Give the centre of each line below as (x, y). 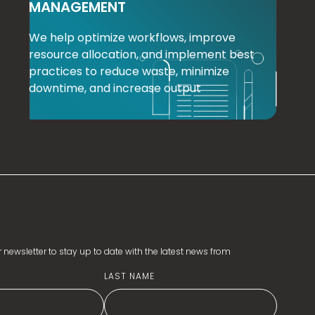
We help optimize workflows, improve (132, 38)
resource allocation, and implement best (141, 55)
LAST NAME (129, 276)
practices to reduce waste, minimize (129, 72)
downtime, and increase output (115, 89)
